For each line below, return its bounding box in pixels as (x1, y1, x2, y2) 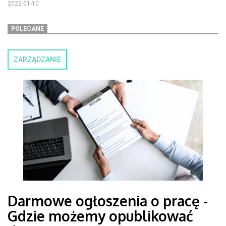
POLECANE (11, 25, 44, 32)
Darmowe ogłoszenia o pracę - (8, 192, 208, 210)
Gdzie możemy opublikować (8, 207, 193, 225)
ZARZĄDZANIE (14, 55, 61, 64)
